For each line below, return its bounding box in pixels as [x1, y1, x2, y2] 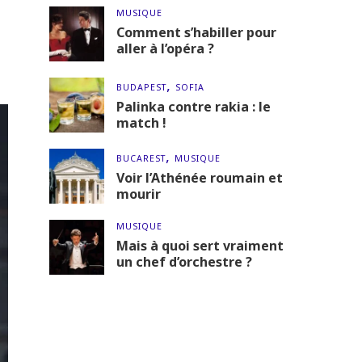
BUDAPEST [116, 82, 166, 93]
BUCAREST [116, 153, 166, 164]
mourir [116, 185, 161, 203]
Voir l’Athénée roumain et [116, 169, 283, 187]
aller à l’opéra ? [116, 40, 214, 57]
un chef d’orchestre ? [116, 253, 252, 271]
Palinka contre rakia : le [116, 98, 271, 116]
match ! [116, 114, 166, 132]
